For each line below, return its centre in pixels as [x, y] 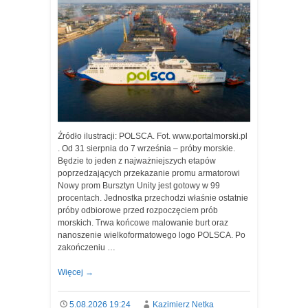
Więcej [71, 272]
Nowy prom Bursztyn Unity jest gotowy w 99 [139, 186]
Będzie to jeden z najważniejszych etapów [137, 161]
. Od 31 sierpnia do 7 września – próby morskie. [146, 148]
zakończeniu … [87, 247]
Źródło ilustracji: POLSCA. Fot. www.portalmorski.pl [153, 136]
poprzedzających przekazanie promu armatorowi [149, 173]
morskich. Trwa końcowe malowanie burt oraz [143, 223]
